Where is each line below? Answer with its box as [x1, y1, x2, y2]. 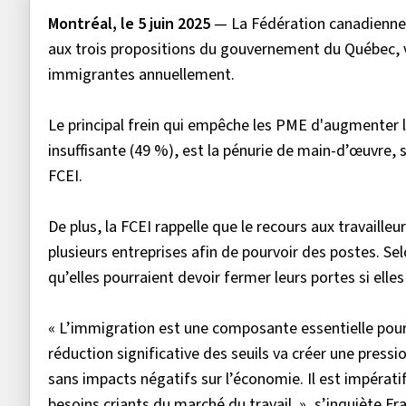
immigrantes [48, 63, 135, 87]
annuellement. [139, 63, 238, 87]
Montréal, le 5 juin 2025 [48, 13, 210, 36]
